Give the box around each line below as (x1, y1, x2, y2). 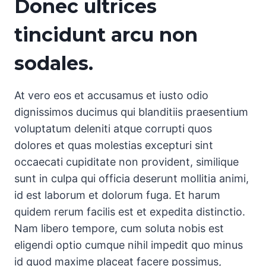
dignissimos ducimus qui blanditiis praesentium (14, 106, 248, 119)
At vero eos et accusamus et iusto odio (14, 89, 208, 102)
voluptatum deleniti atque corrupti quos (14, 122, 212, 135)
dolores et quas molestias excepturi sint (14, 139, 213, 152)
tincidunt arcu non (14, 23, 198, 47)
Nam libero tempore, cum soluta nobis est (14, 222, 224, 235)
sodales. (14, 52, 99, 75)
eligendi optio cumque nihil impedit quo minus (14, 239, 243, 252)
